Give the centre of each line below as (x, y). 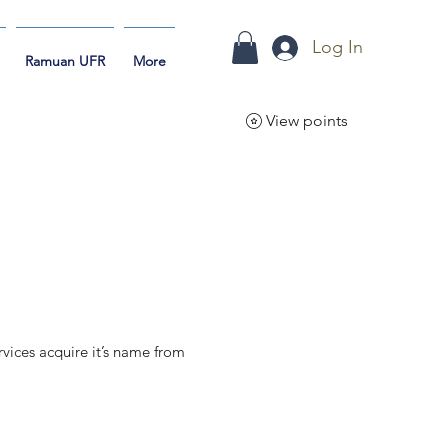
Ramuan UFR (65, 61)
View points (307, 121)
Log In (338, 47)
